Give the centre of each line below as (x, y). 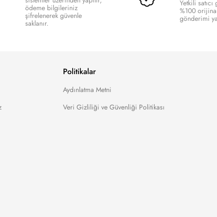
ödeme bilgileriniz (51, 8)
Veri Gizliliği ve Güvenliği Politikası (114, 107)
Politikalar (79, 71)
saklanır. (37, 23)
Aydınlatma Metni (87, 90)
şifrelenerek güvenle (53, 15)
